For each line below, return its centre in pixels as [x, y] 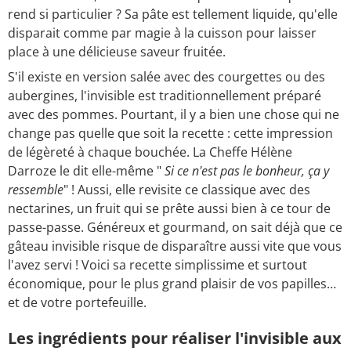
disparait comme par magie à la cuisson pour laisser [162, 33]
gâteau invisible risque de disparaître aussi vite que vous [175, 246]
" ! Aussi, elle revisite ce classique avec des [187, 190]
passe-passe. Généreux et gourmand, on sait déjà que [167, 228]
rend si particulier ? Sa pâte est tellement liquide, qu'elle [173, 14]
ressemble [36, 190]
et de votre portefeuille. [79, 303]
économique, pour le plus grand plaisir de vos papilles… [172, 284]
